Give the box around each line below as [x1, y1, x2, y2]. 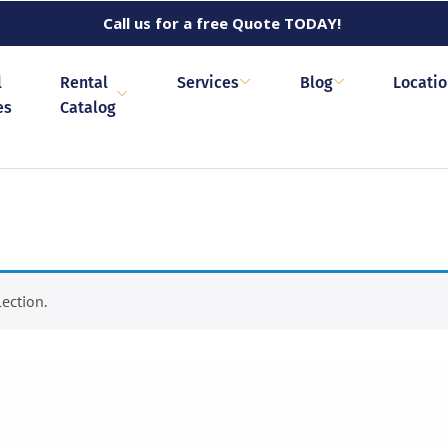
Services [176, 72, 239, 92]
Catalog [59, 97, 116, 117]
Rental [59, 72, 108, 92]
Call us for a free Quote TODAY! [103, 13, 341, 33]
